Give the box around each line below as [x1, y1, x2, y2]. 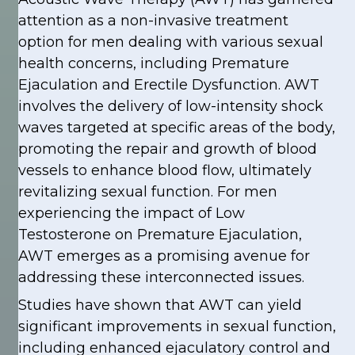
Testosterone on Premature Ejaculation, [17, 226, 302, 243]
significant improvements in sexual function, [17, 317, 336, 335]
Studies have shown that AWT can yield [17, 296, 302, 314]
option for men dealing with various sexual [17, 33, 323, 51]
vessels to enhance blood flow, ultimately [17, 162, 311, 179]
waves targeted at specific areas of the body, [17, 119, 335, 136]
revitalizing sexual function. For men [17, 183, 277, 200]
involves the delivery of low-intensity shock [17, 97, 323, 115]
